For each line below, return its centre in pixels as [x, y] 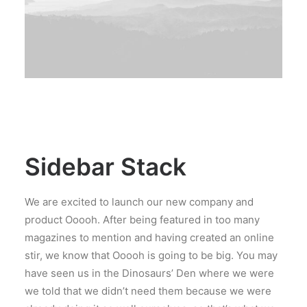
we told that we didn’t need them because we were [148, 291]
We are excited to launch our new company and [139, 202]
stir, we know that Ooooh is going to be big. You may [151, 255]
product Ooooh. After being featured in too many [142, 220]
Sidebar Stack [106, 167]
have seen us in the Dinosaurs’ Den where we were [149, 273]
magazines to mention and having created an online [149, 237]
